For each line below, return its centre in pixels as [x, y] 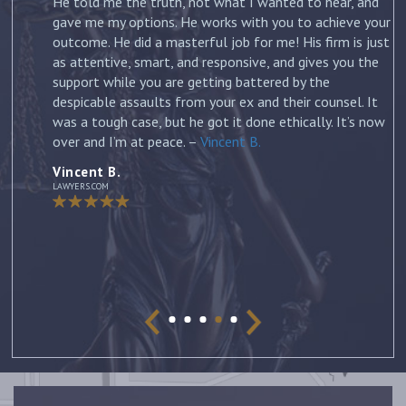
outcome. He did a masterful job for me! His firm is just [221, 41]
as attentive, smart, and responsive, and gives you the [216, 61]
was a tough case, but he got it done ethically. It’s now [219, 121]
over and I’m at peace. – [126, 141]
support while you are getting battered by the [191, 81]
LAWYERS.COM [81, 186]
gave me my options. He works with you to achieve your [222, 21]
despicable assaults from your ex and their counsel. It [215, 101]
